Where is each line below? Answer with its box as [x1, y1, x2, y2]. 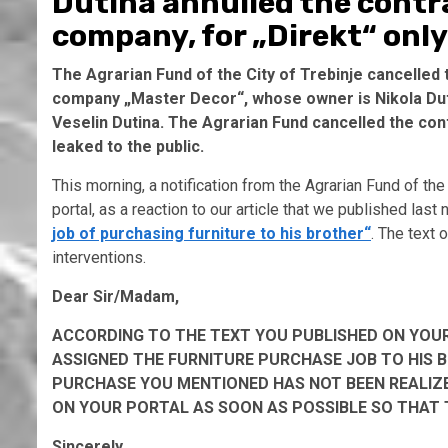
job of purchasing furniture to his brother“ [52, 224, 371, 244]
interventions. [52, 248, 146, 268]
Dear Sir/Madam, [52, 287, 179, 307]
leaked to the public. [52, 137, 204, 157]
